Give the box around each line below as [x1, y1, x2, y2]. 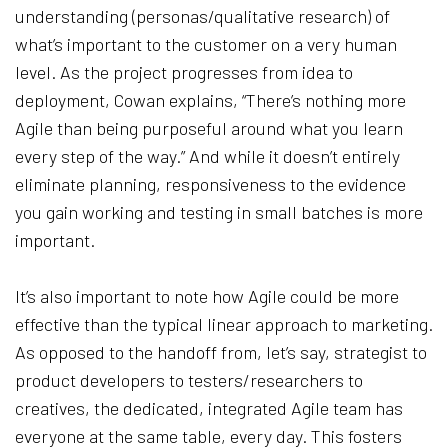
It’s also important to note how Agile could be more [15, 285, 399, 308]
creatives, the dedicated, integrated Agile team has [15, 397, 403, 420]
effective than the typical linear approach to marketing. [15, 313, 433, 336]
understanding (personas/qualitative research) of [15, 5, 390, 28]
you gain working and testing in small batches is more [15, 201, 423, 224]
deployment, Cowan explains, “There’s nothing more [15, 89, 406, 112]
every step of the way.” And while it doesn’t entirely [15, 145, 400, 168]
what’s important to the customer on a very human [15, 33, 397, 56]
